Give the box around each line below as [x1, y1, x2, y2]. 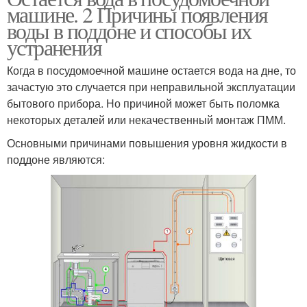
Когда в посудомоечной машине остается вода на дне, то [7, 62, 296, 79]
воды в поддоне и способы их [7, 16, 251, 46]
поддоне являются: [7, 151, 105, 168]
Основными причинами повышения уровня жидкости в [7, 135, 287, 151]
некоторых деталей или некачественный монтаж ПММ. [7, 112, 286, 128]
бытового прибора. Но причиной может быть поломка [7, 95, 280, 112]
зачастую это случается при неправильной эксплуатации [7, 79, 295, 95]
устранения [7, 32, 101, 62]
